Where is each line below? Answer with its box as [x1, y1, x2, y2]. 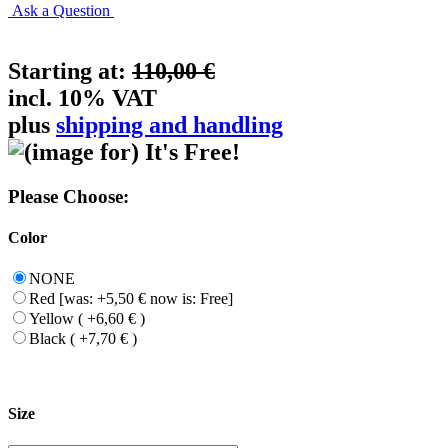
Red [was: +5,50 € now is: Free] [29, 290, 233, 308]
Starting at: [8, 57, 132, 84]
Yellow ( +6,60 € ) [29, 310, 145, 328]
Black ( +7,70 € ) [29, 330, 137, 348]
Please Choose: [8, 185, 129, 207]
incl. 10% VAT [8, 84, 157, 111]
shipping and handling [56, 111, 283, 138]
